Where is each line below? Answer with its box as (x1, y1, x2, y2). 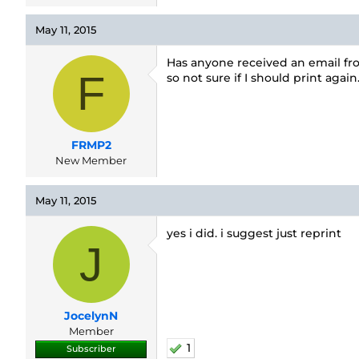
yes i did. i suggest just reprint (167, 226, 341, 240)
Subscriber (66, 344, 116, 354)
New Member (55, 154, 127, 167)
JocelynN (64, 309, 118, 323)
